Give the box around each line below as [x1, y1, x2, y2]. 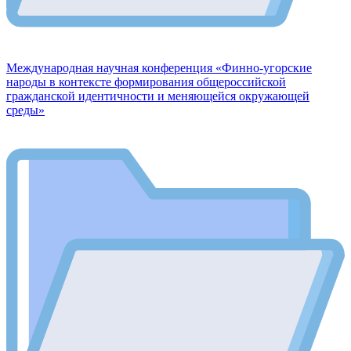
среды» [6, 103, 45, 117]
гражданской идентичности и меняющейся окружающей [6, 89, 309, 103]
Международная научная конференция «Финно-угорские [6, 60, 312, 74]
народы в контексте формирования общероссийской [6, 74, 286, 89]
